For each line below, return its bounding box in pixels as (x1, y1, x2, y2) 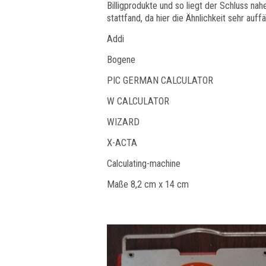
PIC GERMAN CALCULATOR (107, 75, 213, 86)
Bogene (107, 54, 135, 65)
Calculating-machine (107, 158, 180, 169)
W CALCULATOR (107, 96, 169, 107)
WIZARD (107, 116, 140, 128)
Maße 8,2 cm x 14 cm (107, 179, 189, 190)
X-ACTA (107, 137, 137, 148)
